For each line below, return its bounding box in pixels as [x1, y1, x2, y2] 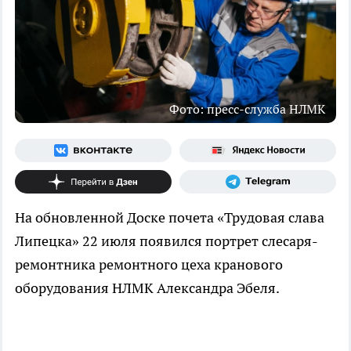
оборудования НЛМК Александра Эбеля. [15, 278, 280, 297]
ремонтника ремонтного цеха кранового [15, 255, 283, 273]
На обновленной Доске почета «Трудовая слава [15, 208, 324, 226]
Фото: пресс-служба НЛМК [169, 100, 325, 117]
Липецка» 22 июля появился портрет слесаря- [15, 231, 318, 250]
